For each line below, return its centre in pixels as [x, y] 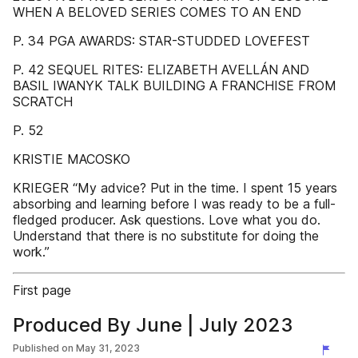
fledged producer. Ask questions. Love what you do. [167, 220]
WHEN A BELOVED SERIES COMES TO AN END [157, 12]
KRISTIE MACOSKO [72, 159]
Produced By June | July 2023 [153, 325]
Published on [43, 348]
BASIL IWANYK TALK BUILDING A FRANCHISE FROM [175, 86]
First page [42, 290]
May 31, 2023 [108, 348]
